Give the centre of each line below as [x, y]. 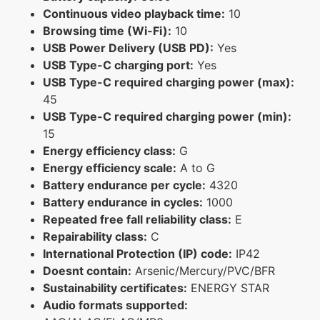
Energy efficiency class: [109, 150]
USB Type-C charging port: [118, 65]
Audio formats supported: [115, 305]
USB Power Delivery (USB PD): [128, 47]
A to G [196, 167]
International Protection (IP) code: [137, 253]
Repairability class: [95, 236]
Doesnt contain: [87, 270]
